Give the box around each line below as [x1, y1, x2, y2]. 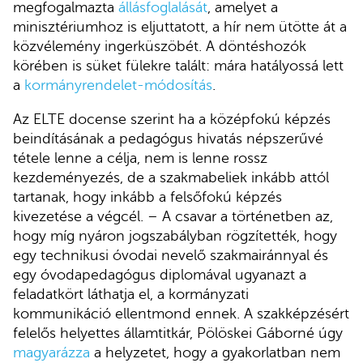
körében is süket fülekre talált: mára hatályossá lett [13, 58, 344, 75]
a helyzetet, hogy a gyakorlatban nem [90, 344, 340, 361]
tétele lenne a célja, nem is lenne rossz [13, 150, 267, 167]
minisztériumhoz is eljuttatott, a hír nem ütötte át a [13, 19, 347, 36]
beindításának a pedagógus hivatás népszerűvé [13, 130, 323, 147]
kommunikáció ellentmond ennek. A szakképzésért [13, 305, 349, 322]
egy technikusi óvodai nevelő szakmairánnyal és [13, 247, 328, 264]
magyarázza [13, 344, 90, 361]
